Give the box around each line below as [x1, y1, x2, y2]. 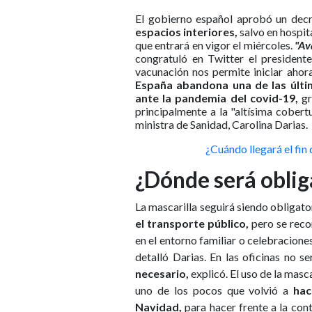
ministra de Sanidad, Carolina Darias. [135, 118, 308, 132]
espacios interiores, [135, 25, 238, 39]
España [135, 78, 173, 92]
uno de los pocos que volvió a [135, 283, 294, 297]
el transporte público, [135, 217, 249, 231]
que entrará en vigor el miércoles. [135, 38, 295, 52]
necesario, [135, 267, 189, 281]
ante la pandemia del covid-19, [135, 91, 298, 105]
